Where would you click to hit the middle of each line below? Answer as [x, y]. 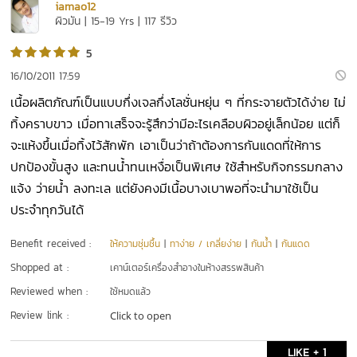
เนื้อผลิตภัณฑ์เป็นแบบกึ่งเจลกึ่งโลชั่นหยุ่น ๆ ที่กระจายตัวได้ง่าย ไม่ [178, 102]
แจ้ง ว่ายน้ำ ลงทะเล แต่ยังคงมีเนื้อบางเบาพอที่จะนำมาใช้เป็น [165, 188]
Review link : [40, 316]
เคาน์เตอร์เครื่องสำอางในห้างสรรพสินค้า [187, 268]
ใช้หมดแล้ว [131, 292]
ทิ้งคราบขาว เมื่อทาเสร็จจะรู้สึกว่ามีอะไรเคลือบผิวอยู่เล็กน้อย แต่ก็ [176, 124]
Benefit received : [51, 244]
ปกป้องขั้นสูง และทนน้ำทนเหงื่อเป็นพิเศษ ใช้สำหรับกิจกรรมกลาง [177, 167]
